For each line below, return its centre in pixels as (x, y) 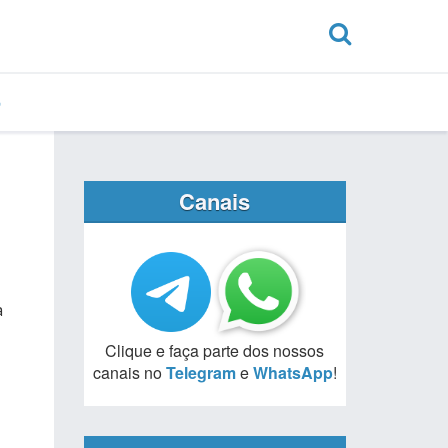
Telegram (200, 372)
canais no (129, 372)
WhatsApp (292, 372)
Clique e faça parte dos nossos (215, 350)
